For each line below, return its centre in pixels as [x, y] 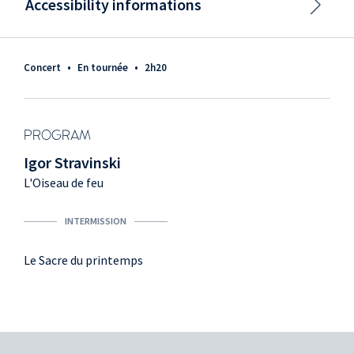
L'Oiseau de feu [64, 183]
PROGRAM [57, 136]
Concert [42, 68]
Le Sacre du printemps [83, 260]
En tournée [103, 68]
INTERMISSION [96, 221]
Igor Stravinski [72, 163]
